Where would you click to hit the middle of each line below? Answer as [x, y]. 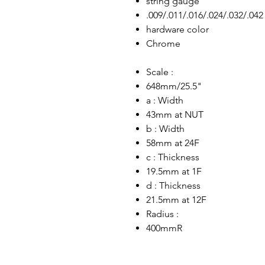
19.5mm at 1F [174, 171]
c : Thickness [173, 157]
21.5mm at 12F [176, 200]
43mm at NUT [175, 114]
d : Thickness [173, 185]
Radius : [162, 214]
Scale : [160, 72]
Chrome [163, 43]
